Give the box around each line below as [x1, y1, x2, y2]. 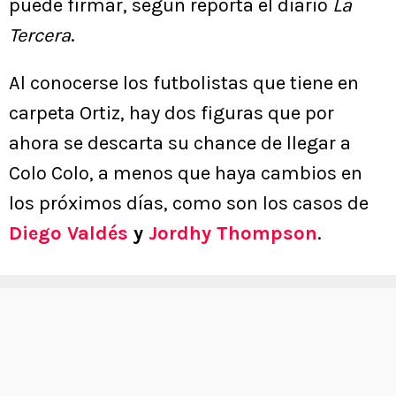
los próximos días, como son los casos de [9, 192, 369, 216]
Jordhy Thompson [148, 222, 317, 246]
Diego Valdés [9, 222, 128, 246]
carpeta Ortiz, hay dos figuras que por [9, 102, 334, 126]
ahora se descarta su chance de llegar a [9, 132, 351, 156]
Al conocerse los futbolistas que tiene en [9, 72, 359, 95]
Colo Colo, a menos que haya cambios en [9, 162, 362, 186]
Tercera [9, 24, 71, 48]
